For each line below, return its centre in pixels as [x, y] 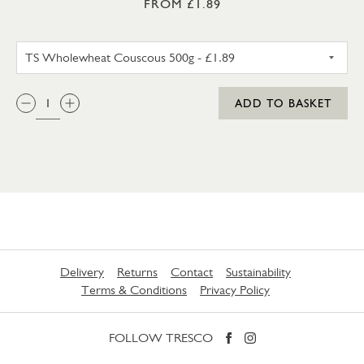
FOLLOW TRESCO [160, 338]
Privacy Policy [235, 290]
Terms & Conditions [134, 290]
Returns [137, 272]
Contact [192, 272]
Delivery [82, 272]
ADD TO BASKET [283, 104]
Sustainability [258, 272]
